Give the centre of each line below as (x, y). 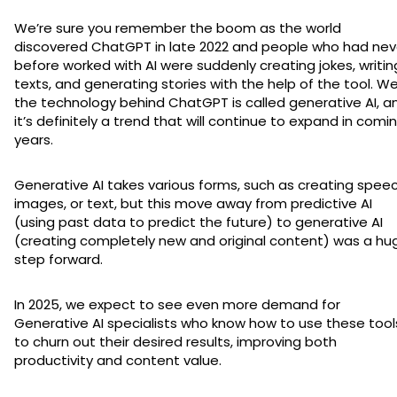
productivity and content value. (118, 360)
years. (34, 139)
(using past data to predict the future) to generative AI (198, 222)
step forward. (58, 259)
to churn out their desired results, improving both (175, 341)
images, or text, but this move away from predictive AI (193, 203)
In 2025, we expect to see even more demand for (177, 304)
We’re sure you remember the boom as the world (178, 27)
